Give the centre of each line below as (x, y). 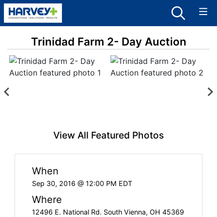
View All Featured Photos (108, 135)
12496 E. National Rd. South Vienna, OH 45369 (108, 212)
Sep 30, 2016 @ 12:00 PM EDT (82, 183)
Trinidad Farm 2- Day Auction (108, 41)
